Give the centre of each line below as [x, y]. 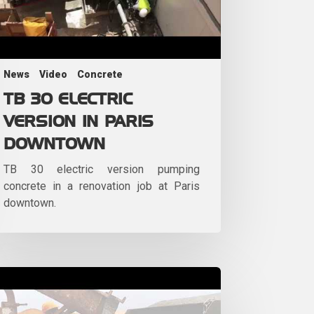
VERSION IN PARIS [79, 122]
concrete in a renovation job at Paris [102, 186]
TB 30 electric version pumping [102, 169]
